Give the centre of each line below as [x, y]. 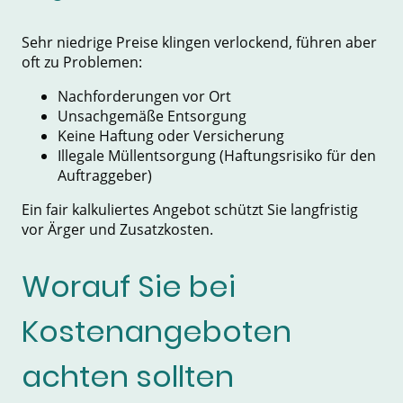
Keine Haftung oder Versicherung [171, 136]
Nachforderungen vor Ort [144, 97]
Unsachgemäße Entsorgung [152, 116]
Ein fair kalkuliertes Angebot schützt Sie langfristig [190, 210]
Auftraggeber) [105, 176]
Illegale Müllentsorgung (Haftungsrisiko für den [217, 156]
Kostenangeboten [157, 331]
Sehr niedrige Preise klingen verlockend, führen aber [199, 43]
